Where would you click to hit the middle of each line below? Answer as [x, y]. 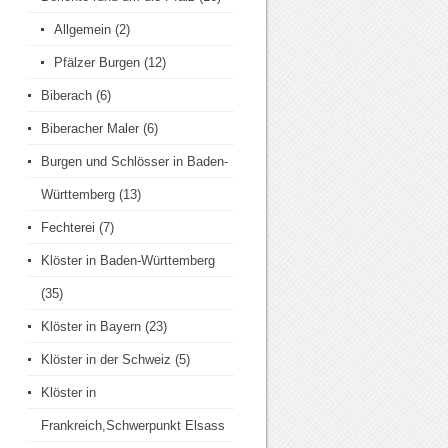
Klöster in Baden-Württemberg [128, 260]
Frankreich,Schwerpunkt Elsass [133, 425]
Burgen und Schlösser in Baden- [134, 161]
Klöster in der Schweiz [106, 359]
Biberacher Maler [90, 128]
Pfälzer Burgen [97, 62]
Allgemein [82, 29]
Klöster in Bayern [91, 326]
